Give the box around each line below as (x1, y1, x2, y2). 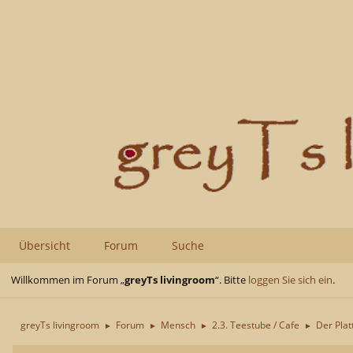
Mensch (161, 318, 195, 332)
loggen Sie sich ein (248, 272, 333, 287)
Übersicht (19, 237, 70, 253)
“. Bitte (215, 272, 248, 287)
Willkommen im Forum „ (11, 272, 124, 287)
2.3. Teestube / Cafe (212, 318, 299, 332)
